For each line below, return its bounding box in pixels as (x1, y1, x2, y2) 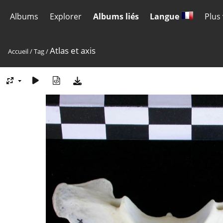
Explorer (49, 11, 82, 22)
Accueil (8, 47, 28, 56)
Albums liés (93, 11, 139, 22)
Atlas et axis (50, 45, 96, 56)
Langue (150, 11, 182, 22)
